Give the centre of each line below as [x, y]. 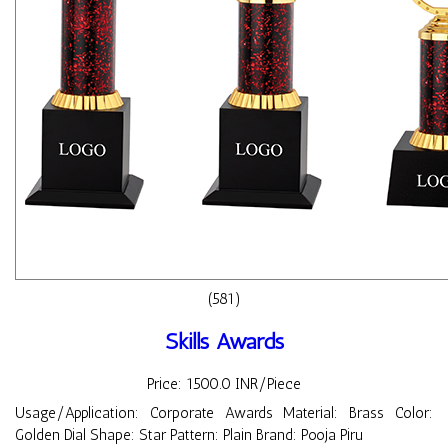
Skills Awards [224, 341]
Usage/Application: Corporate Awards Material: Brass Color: [224, 413]
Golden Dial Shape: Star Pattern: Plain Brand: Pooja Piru [189, 435]
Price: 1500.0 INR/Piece [224, 384]
